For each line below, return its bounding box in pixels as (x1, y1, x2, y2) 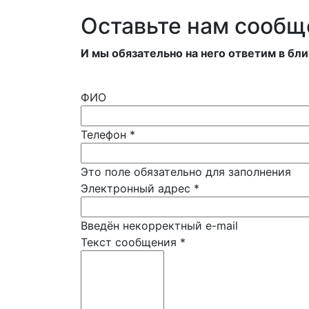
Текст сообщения (81, 235, 180, 249)
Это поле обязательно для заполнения (81, 164, 291, 179)
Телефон (81, 127, 130, 141)
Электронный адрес (81, 181, 194, 195)
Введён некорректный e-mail (81, 218, 238, 232)
